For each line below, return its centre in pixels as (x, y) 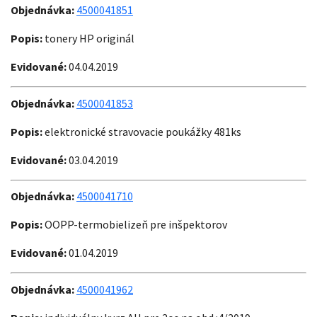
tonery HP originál (88, 39)
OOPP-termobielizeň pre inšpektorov (135, 225)
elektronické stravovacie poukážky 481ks (142, 131)
